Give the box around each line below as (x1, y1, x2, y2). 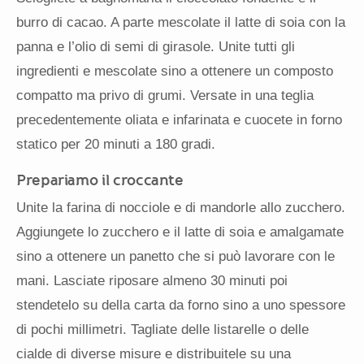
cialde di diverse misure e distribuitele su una (16, 346, 291, 362)
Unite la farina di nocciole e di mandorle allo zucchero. (16, 200, 345, 216)
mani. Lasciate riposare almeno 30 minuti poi (16, 273, 288, 289)
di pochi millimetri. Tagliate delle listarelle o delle (16, 322, 309, 338)
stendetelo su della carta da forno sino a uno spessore (16, 297, 345, 314)
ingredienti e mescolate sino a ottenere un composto (16, 63, 333, 80)
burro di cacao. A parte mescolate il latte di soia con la (16, 15, 345, 31)
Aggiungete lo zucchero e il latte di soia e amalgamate (16, 224, 344, 240)
